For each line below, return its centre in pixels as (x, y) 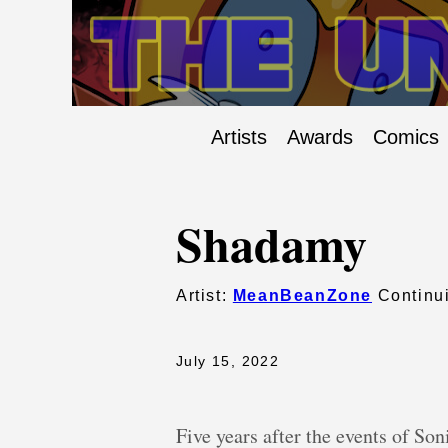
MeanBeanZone (302, 296)
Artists (239, 137)
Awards (320, 137)
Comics (406, 137)
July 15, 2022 (228, 361)
